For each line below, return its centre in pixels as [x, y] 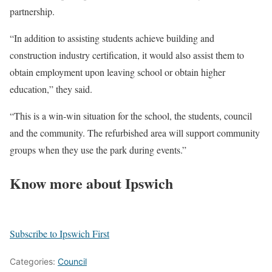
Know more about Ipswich [91, 183]
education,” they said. [51, 89]
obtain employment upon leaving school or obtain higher [117, 72]
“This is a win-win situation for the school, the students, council [131, 116]
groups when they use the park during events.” [98, 150]
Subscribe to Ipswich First [59, 234]
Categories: [34, 262]
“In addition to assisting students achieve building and [112, 38]
